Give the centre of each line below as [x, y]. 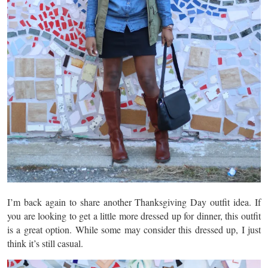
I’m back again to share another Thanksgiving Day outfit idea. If [134, 202]
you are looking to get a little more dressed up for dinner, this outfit [134, 215]
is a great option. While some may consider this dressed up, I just [134, 229]
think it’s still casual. [45, 243]
